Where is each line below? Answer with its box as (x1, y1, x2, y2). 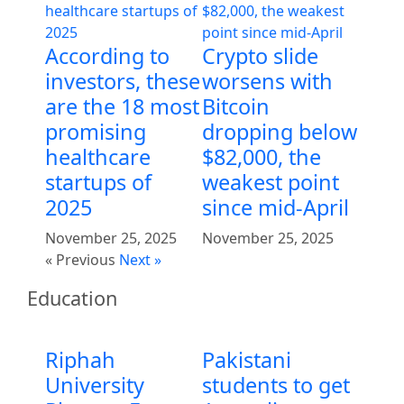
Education (27, 284, 117, 311)
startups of (45, 167, 151, 197)
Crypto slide (202, 41, 318, 70)
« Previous (45, 249, 115, 270)
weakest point (202, 167, 339, 197)
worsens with (202, 66, 333, 96)
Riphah (45, 344, 115, 374)
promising (45, 116, 146, 146)
